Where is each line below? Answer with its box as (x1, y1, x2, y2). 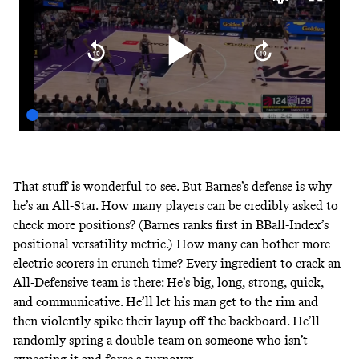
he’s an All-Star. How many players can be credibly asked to (13, 198, 338, 214)
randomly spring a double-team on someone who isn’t (13, 333, 308, 349)
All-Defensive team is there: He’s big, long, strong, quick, (13, 275, 324, 291)
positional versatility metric (13, 236, 166, 252)
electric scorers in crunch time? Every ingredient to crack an (13, 256, 341, 272)
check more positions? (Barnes (13, 217, 183, 233)
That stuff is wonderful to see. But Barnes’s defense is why (13, 179, 332, 195)
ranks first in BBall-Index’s (183, 217, 329, 233)
